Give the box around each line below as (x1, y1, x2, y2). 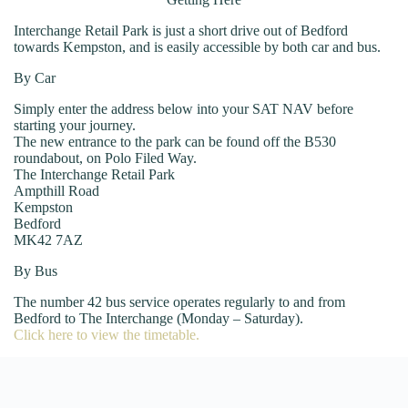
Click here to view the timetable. (14, 327, 199, 342)
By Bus (14, 263, 57, 279)
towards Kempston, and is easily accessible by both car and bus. (14, 39, 381, 55)
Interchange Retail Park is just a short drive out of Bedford (14, 23, 348, 38)
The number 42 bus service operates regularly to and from (14, 294, 345, 310)
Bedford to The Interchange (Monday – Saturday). (14, 311, 303, 326)
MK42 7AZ (14, 232, 83, 248)
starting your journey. (14, 117, 136, 133)
